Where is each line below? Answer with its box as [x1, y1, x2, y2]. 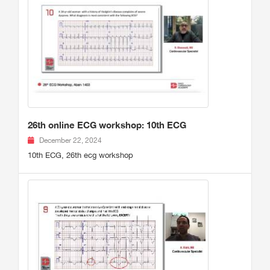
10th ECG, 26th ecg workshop [28, 151, 133, 160]
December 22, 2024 [39, 136, 102, 145]
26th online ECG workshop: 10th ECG [28, 119, 186, 131]
